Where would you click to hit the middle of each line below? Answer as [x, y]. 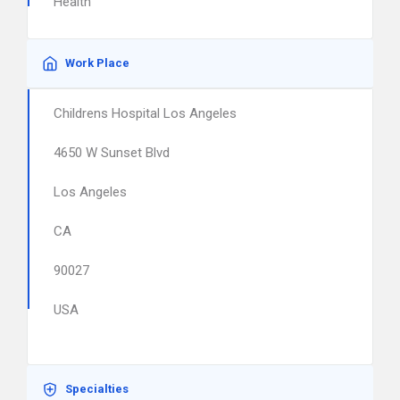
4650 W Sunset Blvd [112, 153]
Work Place [97, 63]
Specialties [97, 389]
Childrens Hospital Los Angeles [145, 113]
